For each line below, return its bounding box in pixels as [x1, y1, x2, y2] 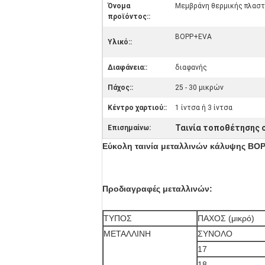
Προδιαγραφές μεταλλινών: [102, 184, 212, 193]
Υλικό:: [108, 38, 132, 46]
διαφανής [175, 63, 207, 72]
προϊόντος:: [108, 12, 150, 21]
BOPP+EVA [175, 33, 212, 41]
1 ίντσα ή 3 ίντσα [175, 104, 232, 112]
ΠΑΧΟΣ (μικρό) [198, 214, 254, 223]
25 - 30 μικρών [175, 83, 224, 92]
